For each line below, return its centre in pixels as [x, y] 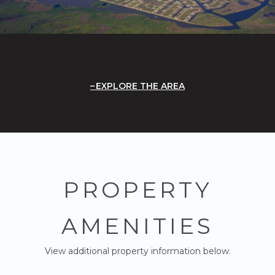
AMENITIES [137, 226]
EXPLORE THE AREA [140, 86]
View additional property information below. [137, 251]
